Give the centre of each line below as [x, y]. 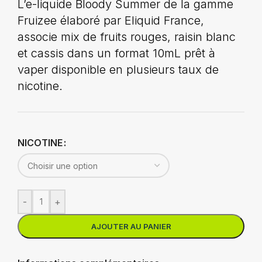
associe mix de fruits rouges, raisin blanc [127, 37]
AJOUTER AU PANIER [131, 226]
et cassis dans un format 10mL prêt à [116, 53]
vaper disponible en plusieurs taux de [118, 70]
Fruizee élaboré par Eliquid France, [111, 20]
